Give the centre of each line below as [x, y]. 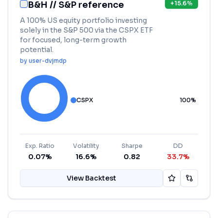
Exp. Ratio [40, 146]
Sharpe [132, 146]
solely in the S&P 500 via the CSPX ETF [86, 30]
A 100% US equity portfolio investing [83, 20]
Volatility [86, 146]
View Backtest [91, 178]
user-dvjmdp [48, 61]
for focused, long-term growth [73, 40]
